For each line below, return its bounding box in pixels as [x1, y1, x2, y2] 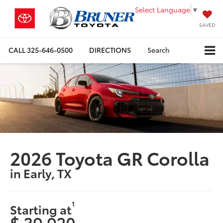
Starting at [10, 200, 72, 218]
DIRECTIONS [89, 45, 131, 55]
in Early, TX [10, 164, 72, 182]
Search [147, 45, 170, 55]
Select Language [135, 4, 191, 15]
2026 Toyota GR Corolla [10, 145, 210, 171]
